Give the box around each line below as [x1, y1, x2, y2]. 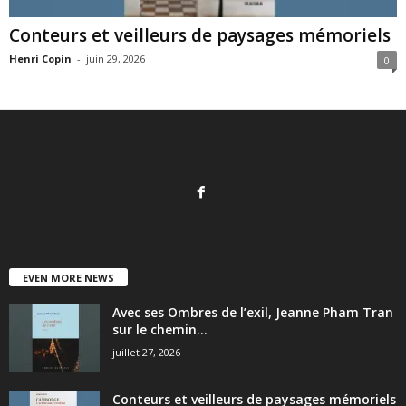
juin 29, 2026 [86, 52, 145, 66]
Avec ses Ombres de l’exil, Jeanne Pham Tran [112, 304, 393, 322]
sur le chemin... [112, 321, 208, 339]
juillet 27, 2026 [112, 345, 180, 360]
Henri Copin [9, 52, 72, 66]
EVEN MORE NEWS [23, 271, 114, 285]
